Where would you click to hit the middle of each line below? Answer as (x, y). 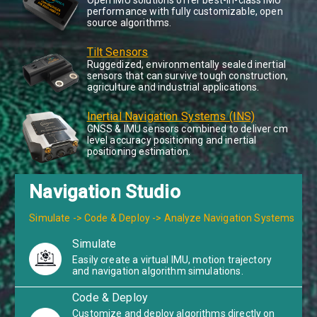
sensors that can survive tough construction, (188, 76)
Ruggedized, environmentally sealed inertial (186, 65)
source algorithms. (129, 23)
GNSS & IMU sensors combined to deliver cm (187, 129)
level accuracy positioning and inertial (172, 140)
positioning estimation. (139, 152)
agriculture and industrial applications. (173, 87)
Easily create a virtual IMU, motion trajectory (172, 260)
